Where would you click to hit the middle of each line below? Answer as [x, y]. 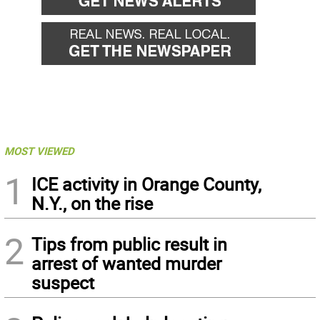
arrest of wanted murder [126, 263]
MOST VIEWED [39, 151]
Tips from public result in [129, 244]
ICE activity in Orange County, [146, 184]
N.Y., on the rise [92, 203]
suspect [63, 282]
